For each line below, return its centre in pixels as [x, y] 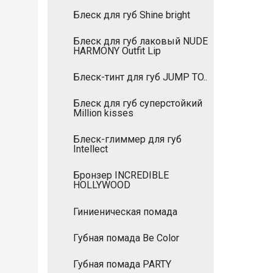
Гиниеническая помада [125, 211]
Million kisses [103, 113]
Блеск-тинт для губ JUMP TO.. [140, 77]
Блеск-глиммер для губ [127, 140]
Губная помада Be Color [126, 238]
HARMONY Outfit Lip [117, 51]
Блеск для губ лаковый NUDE [140, 41]
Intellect [90, 149]
